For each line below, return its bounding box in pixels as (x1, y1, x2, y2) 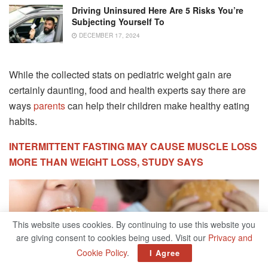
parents (33, 99, 65, 113)
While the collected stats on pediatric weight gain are (9, 68, 232, 82)
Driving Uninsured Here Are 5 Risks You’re (72, 4, 243, 16)
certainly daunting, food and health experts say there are (9, 83, 246, 98)
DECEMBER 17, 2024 (77, 31, 140, 39)
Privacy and (208, 232, 252, 243)
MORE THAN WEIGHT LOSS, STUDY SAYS (9, 155, 203, 169)
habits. (9, 114, 37, 129)
